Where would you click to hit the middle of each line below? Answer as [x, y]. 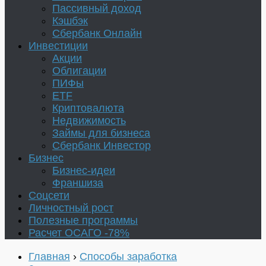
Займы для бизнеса [101, 133]
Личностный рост [71, 208]
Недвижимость [89, 121]
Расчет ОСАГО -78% [79, 233]
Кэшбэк [70, 21]
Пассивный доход [97, 9]
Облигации [79, 71]
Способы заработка [128, 256]
